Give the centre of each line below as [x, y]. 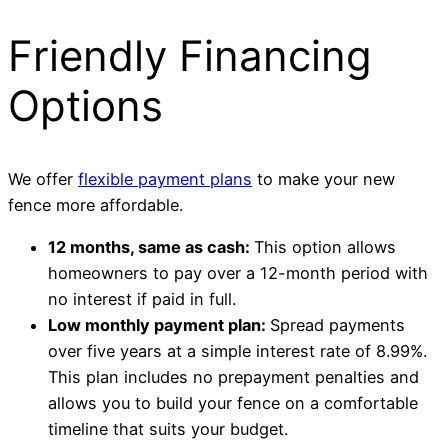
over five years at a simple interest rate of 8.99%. [237, 350]
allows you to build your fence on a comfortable [233, 402]
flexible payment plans [165, 178]
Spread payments [337, 324]
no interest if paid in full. [142, 298]
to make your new [323, 178]
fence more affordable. [95, 204]
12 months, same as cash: [151, 246]
